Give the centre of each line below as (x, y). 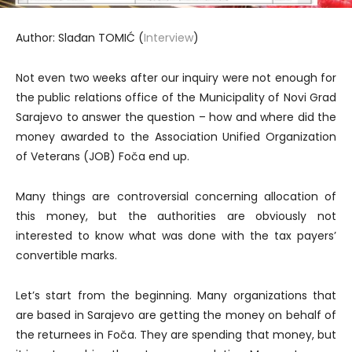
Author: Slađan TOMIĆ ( (80, 37)
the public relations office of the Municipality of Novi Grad (176, 97)
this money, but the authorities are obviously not (176, 216)
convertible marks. (66, 255)
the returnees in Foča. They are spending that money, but (176, 334)
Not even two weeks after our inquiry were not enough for (176, 77)
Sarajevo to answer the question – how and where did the (176, 117)
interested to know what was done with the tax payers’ (176, 235)
